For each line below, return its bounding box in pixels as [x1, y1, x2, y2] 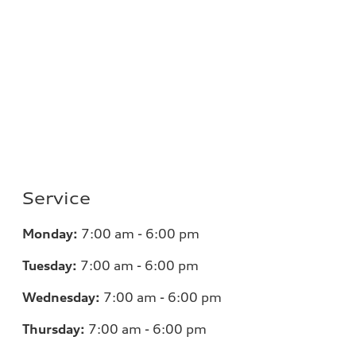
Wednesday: [22, 288, 100, 305]
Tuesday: [22, 257, 77, 273]
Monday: [22, 225, 78, 242]
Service [22, 188, 91, 208]
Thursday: [22, 320, 85, 337]
